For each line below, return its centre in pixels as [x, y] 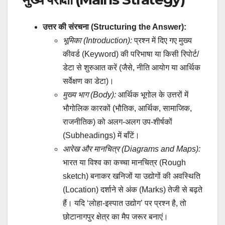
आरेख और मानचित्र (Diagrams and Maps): [132, 149]
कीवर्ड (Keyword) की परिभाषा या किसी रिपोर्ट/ [131, 54]
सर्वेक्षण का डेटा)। [88, 81]
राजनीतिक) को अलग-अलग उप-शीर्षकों [118, 122]
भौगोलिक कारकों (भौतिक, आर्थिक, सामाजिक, [127, 108]
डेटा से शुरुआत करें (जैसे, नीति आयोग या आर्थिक [132, 67]
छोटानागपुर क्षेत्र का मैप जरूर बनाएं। [116, 216]
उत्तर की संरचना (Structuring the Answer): [115, 27]
